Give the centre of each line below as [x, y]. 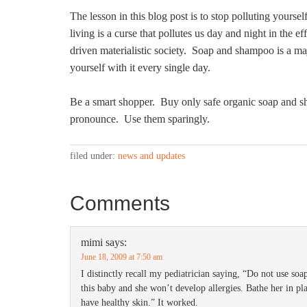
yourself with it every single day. [140, 67]
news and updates [151, 156]
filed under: [94, 156]
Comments [120, 203]
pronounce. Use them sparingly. [140, 119]
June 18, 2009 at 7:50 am [122, 257]
